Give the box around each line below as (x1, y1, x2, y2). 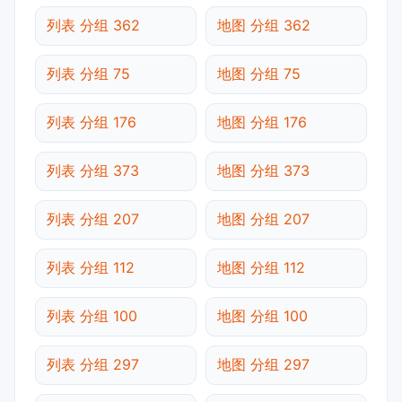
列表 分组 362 (47, 15, 140, 34)
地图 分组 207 (217, 209, 310, 228)
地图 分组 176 (217, 112, 307, 131)
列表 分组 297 (47, 354, 139, 373)
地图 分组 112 (217, 258, 305, 276)
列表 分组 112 (47, 258, 135, 276)
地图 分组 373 (217, 161, 310, 179)
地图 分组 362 (217, 15, 310, 34)
